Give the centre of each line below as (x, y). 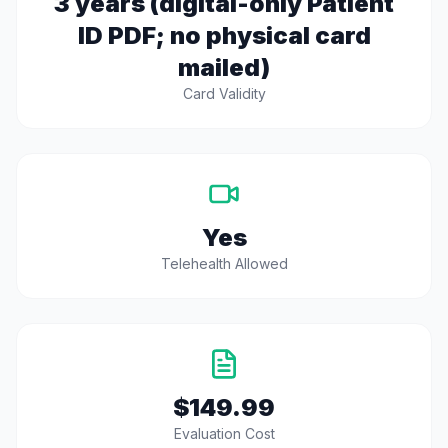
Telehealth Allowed (224, 263)
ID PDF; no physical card (224, 35)
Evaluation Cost (224, 433)
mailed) (224, 67)
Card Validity (224, 93)
